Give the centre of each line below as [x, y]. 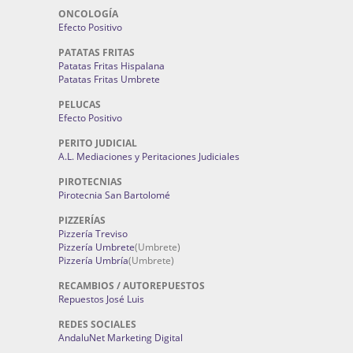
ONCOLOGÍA [88, 14]
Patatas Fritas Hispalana [111, 66]
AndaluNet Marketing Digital [121, 338]
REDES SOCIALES [97, 324]
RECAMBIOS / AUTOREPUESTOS [132, 286]
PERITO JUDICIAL [98, 143]
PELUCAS [80, 104]
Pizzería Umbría [93, 260]
